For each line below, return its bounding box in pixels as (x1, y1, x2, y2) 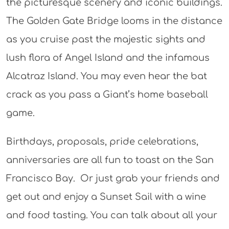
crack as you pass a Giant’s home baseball (6, 89, 208, 100)
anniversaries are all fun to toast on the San (6, 154, 214, 165)
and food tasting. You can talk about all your (6, 210, 217, 220)
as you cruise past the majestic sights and (6, 34, 205, 44)
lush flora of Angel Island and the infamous (6, 52, 210, 63)
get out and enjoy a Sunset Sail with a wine (6, 191, 206, 202)
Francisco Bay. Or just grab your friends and (6, 173, 220, 184)
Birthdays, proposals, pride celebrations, (6, 136, 198, 147)
